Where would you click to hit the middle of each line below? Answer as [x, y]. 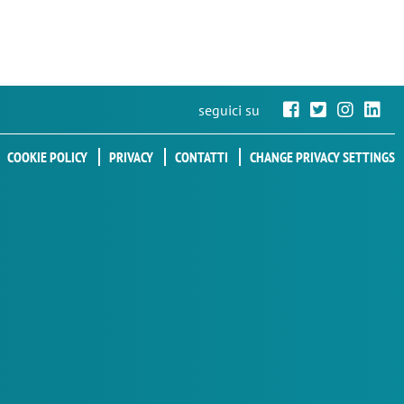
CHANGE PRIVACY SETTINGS [322, 157]
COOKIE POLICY [47, 157]
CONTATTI [202, 157]
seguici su [229, 110]
